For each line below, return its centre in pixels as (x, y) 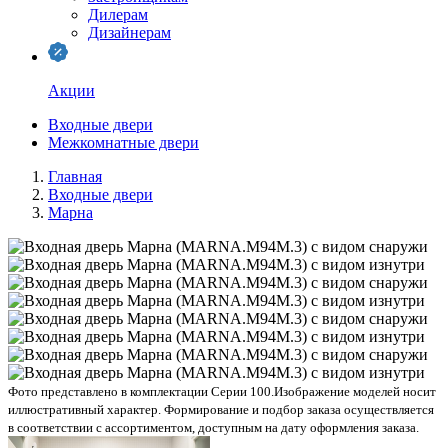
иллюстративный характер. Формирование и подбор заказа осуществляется (221, 409)
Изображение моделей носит (355, 391)
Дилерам (118, 14)
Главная (75, 176)
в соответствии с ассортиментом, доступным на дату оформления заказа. (213, 427)
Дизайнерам (129, 32)
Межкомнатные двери (123, 142)
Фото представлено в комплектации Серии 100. (141, 391)
